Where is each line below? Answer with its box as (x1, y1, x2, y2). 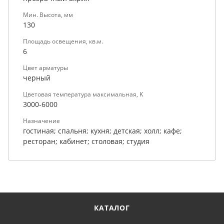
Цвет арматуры (23, 63, 68, 72)
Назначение (23, 116, 60, 125)
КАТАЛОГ (94, 203, 130, 212)
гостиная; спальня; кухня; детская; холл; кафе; (23, 125, 182, 135)
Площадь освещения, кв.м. (23, 36, 103, 45)
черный (23, 72, 50, 82)
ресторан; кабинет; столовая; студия (23, 136, 149, 146)
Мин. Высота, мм (23, 10, 73, 19)
